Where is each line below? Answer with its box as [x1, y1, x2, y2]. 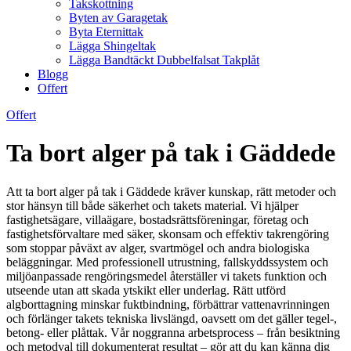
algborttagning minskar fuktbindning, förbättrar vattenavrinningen [6, 297, 330, 311]
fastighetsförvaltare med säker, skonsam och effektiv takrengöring [6, 226, 329, 241]
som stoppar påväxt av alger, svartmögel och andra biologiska [6, 241, 309, 255]
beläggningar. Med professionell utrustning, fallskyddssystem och [6, 255, 328, 269]
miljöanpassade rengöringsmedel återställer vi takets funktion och [6, 269, 327, 283]
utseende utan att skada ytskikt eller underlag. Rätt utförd [6, 283, 286, 297]
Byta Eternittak [69, 25, 143, 38]
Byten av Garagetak [69, 11, 168, 24]
